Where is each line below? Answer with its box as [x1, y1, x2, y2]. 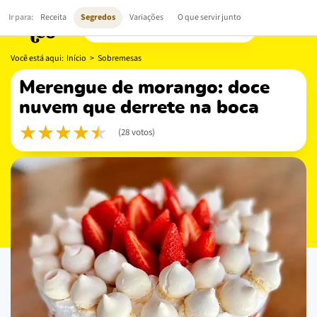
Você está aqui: [11, 52, 67, 64]
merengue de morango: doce [19, 78, 35, 97]
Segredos [81, 11, 115, 23]
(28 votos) [118, 125, 155, 139]
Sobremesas [98, 52, 142, 64]
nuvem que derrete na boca [19, 98, 259, 117]
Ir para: [8, 11, 33, 23]
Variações [129, 11, 163, 23]
